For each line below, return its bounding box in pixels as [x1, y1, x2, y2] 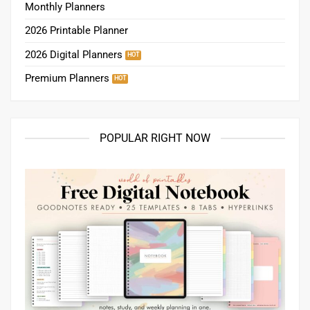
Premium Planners [25, 71, 109, 84]
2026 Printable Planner [25, 24, 128, 37]
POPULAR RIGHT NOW [100, 131, 210, 145]
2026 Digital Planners [25, 48, 122, 61]
